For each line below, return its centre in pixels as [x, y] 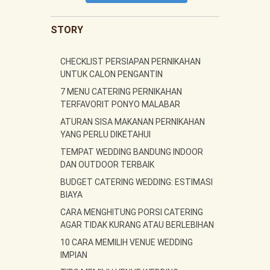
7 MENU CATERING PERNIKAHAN [121, 92]
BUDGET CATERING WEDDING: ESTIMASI [137, 182]
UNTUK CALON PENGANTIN [111, 74]
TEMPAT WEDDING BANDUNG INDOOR [132, 152]
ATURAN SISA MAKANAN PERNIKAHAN [133, 122]
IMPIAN [74, 255]
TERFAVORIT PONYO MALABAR [120, 104]
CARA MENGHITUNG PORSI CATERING [132, 212]
